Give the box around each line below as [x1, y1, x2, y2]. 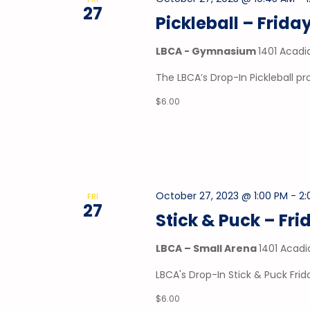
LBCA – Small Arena [156, 241, 259, 255]
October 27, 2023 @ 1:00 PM [156, 188, 289, 203]
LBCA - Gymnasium [156, 44, 259, 58]
